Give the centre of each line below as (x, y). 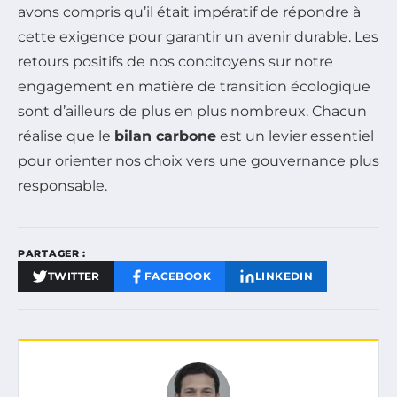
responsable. (62, 185)
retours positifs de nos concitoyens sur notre (175, 61)
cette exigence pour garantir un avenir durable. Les (198, 36)
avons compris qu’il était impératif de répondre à (189, 12)
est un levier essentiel (295, 136)
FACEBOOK (178, 276)
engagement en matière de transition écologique (194, 86)
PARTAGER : (52, 253)
